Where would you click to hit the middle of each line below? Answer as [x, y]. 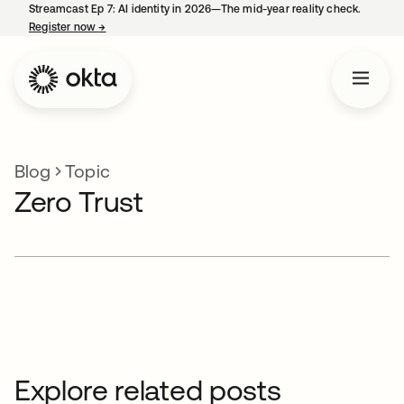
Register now [64, 27]
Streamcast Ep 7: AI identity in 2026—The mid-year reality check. [195, 9]
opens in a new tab [155, 27]
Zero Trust [79, 202]
